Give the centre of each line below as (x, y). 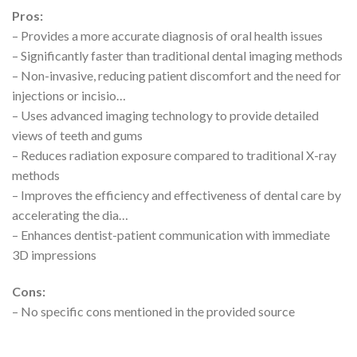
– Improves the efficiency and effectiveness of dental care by (177, 195)
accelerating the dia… (70, 215)
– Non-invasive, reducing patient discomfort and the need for (177, 76)
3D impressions (54, 255)
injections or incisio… (69, 96)
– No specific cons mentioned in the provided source (153, 311)
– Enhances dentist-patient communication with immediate (171, 235)
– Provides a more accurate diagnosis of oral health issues (167, 36)
